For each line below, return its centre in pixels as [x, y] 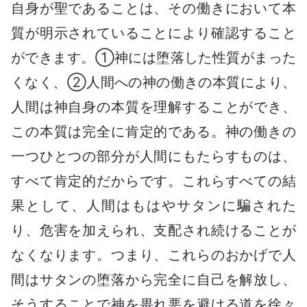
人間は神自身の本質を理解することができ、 [153, 107]
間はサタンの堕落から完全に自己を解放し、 [153, 279]
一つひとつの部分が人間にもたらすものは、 [153, 156]
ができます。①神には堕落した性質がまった [153, 57]
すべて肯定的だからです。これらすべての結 [153, 181]
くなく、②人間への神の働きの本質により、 [153, 82]
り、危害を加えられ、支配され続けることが [153, 230]
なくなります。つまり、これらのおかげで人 [153, 255]
